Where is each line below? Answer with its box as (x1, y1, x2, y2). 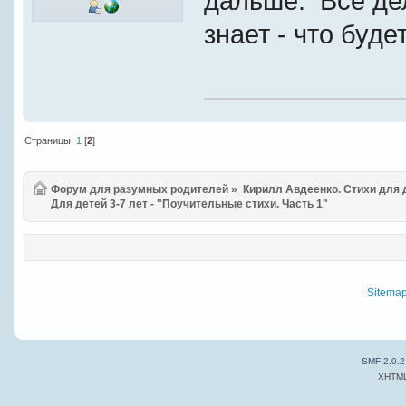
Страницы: (24, 134, 77, 146)
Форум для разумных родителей (51, 183, 228, 197)
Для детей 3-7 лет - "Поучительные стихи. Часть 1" (51, 198, 328, 211)
